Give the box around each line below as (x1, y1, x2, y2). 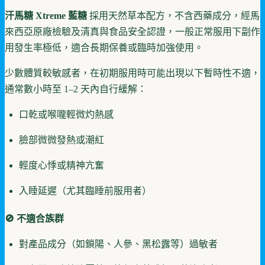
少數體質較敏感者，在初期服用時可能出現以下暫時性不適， (5, 67, 260, 78)
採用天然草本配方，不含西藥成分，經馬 (87, 10, 260, 21)
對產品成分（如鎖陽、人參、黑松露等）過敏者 (19, 238, 218, 249)
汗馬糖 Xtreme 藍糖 (5, 10, 87, 21)
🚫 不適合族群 (5, 213, 64, 224)
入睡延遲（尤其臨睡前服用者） (19, 185, 151, 196)
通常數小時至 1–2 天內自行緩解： (5, 83, 147, 94)
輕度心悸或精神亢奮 (19, 160, 104, 170)
